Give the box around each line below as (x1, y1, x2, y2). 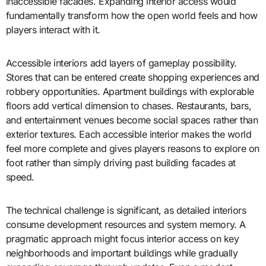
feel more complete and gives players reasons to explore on (5, 142, 259, 154)
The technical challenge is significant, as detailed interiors (5, 204, 246, 216)
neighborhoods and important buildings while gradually (5, 246, 238, 259)
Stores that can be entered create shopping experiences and (5, 71, 259, 83)
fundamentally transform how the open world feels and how (5, 9, 258, 21)
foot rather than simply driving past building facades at (5, 156, 236, 169)
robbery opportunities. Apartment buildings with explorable (5, 85, 254, 97)
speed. (5, 170, 34, 183)
